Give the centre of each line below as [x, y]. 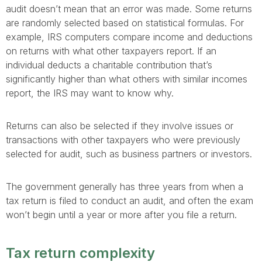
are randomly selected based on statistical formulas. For [125, 23]
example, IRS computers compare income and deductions [129, 37]
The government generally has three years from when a [125, 187]
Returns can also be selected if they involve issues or [120, 126]
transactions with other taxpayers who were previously [123, 140]
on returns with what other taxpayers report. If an [111, 51]
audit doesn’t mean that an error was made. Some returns [129, 9]
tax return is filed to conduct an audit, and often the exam [130, 201]
